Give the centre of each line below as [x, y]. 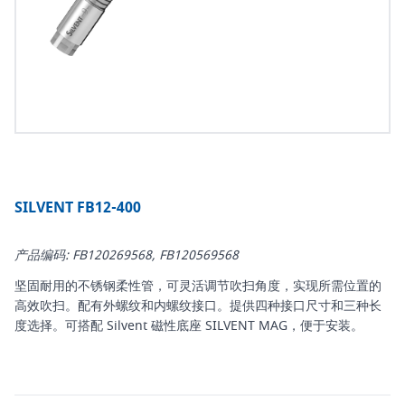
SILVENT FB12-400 [78, 208]
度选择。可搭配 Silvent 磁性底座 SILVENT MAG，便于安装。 [189, 326]
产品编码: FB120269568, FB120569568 [127, 256]
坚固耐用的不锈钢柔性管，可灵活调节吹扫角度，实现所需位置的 [198, 287]
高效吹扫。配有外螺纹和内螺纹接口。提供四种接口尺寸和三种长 [198, 306]
